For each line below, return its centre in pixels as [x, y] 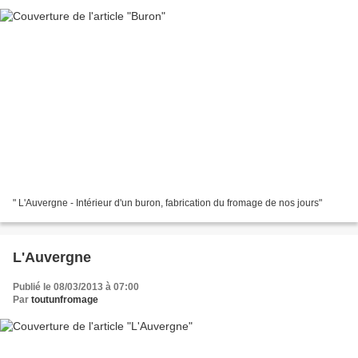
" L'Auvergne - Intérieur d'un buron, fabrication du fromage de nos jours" [167, 203]
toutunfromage [65, 300]
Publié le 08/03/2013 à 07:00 [76, 287]
